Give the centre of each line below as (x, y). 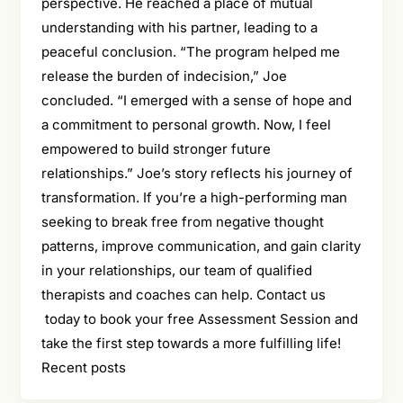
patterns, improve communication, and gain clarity (201, 246)
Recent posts (83, 367)
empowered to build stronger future (156, 148)
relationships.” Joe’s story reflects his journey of (197, 173)
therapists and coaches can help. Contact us (183, 294)
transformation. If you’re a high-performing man (194, 197)
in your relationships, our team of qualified (176, 270)
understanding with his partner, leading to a (179, 27)
